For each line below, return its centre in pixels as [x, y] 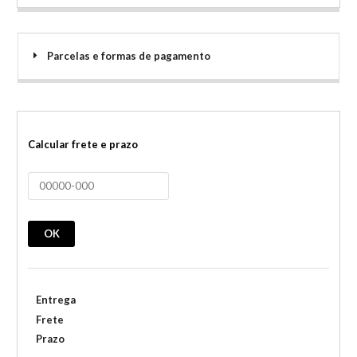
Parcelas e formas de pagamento [128, 56]
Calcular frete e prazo [83, 145]
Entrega [55, 300]
